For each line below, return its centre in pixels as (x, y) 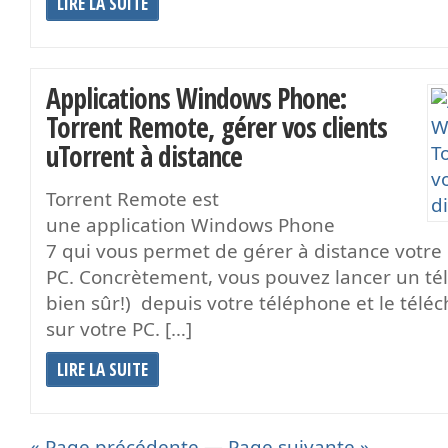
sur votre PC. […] (119, 328)
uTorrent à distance (144, 155)
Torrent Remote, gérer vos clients (216, 126)
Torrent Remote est (132, 198)
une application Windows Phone (190, 224)
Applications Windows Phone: (196, 97)
